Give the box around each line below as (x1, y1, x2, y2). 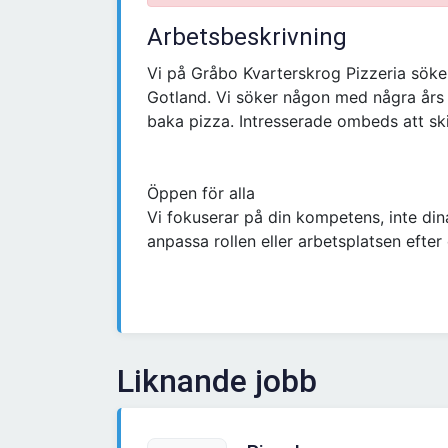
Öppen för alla (147, 183, 255, 204)
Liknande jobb (117, 362, 317, 401)
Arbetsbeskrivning (147, 23, 347, 52)
